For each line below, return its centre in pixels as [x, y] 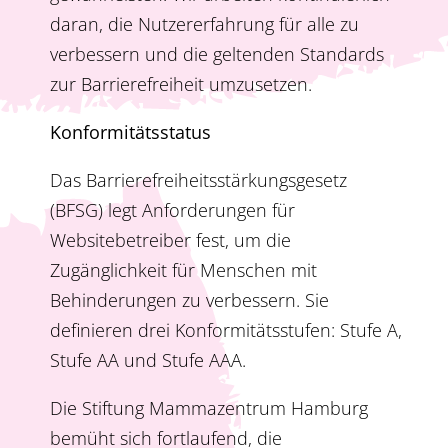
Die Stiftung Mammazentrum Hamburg [209, 408]
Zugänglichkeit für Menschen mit [183, 270]
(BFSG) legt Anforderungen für [172, 210]
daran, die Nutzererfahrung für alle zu [204, 24]
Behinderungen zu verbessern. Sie [189, 300]
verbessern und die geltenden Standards [217, 54]
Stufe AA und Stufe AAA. [148, 360]
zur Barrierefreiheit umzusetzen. [181, 84]
